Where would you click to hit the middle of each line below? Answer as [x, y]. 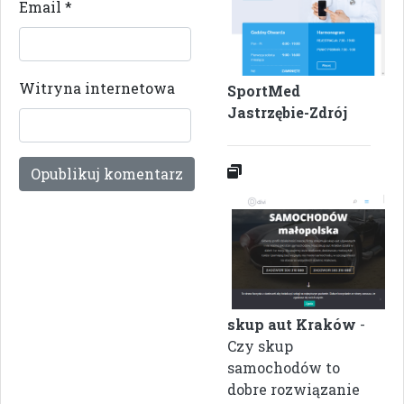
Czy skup [260, 345]
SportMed [264, 91]
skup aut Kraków [292, 324]
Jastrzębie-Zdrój [287, 113]
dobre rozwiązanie [294, 389]
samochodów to [284, 367]
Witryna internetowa [97, 88]
